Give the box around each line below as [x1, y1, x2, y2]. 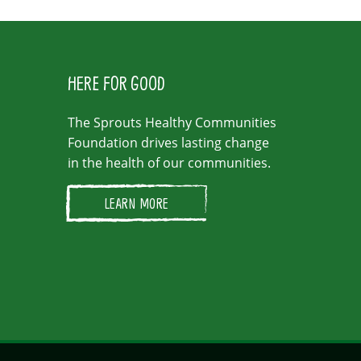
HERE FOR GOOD [67, 70, 165, 94]
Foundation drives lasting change [67, 133, 269, 151]
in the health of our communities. [67, 153, 271, 172]
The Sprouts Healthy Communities [67, 113, 276, 131]
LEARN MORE [104, 193, 168, 212]
